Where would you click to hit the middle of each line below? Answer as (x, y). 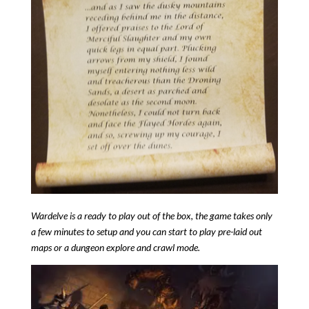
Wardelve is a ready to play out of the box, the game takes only (151, 216)
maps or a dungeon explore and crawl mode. (115, 248)
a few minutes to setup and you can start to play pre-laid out (146, 232)
